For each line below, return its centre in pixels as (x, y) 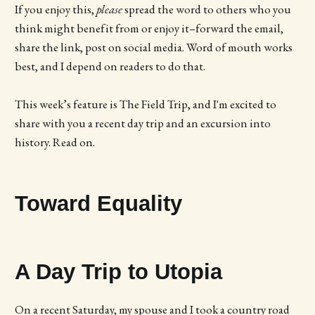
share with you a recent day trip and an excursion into (142, 123)
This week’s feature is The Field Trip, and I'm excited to (145, 104)
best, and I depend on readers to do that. (110, 66)
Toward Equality (98, 204)
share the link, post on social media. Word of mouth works (153, 47)
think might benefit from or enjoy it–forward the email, (149, 28)
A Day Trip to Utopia (118, 272)
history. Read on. (54, 142)
